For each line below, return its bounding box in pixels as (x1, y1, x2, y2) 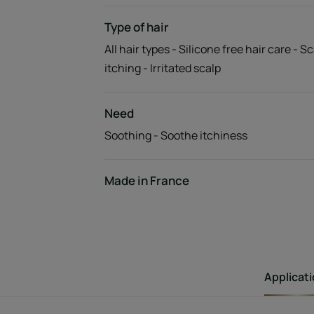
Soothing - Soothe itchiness (104, 127, 247, 143)
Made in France (104, 172, 189, 189)
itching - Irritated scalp (104, 60, 221, 76)
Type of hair (104, 18, 169, 35)
